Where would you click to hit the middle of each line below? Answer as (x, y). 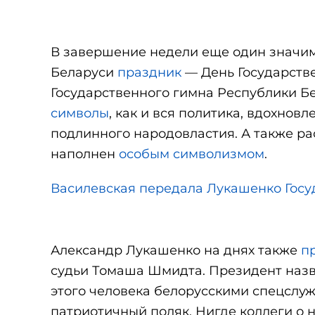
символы (80, 113)
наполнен (85, 154)
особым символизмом (192, 154)
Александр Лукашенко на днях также (176, 250)
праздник (149, 72)
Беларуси (84, 72)
